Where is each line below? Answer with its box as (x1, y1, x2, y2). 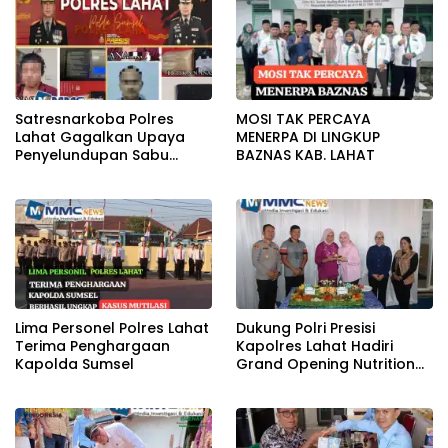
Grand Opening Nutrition (236, 354, 415, 375)
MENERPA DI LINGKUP (236, 126, 380, 147)
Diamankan (15, 180, 98, 201)
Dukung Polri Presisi (236, 318, 375, 339)
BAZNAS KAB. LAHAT (236, 144, 375, 165)
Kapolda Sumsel (15, 354, 134, 375)
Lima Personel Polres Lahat (15, 318, 209, 339)
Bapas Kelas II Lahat (236, 7, 384, 28)
